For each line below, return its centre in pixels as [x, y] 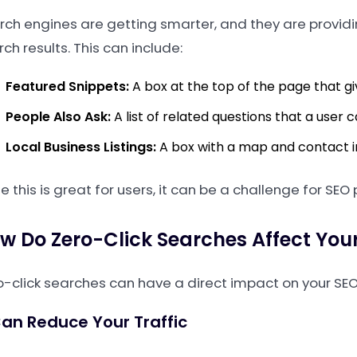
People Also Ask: [58, 117]
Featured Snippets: [67, 86]
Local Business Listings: [81, 147]
